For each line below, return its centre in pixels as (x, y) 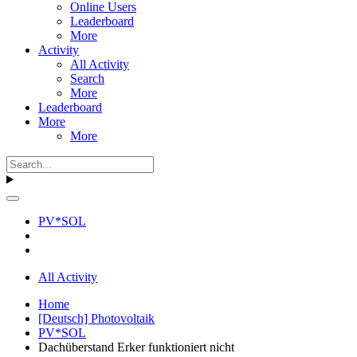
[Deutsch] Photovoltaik (96, 318)
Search (87, 78)
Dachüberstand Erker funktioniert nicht (136, 347)
